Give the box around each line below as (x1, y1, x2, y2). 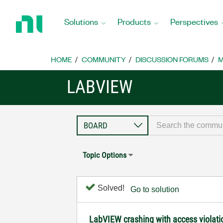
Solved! (96, 184, 125, 192)
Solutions (64, 15, 98, 27)
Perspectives (170, 15, 218, 27)
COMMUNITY (82, 54, 126, 64)
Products (117, 15, 151, 27)
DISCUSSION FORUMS (135, 54, 209, 64)
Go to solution (130, 185, 180, 194)
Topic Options (83, 150, 127, 160)
